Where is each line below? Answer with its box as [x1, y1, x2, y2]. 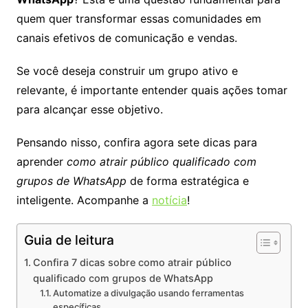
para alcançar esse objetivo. [16, 102, 163, 117]
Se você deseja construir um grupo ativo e [16, 64, 238, 78]
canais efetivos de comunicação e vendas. [16, 31, 237, 45]
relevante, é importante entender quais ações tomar [16, 83, 287, 98]
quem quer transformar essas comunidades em [16, 12, 261, 26]
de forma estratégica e [126, 174, 249, 188]
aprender [16, 155, 67, 169]
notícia [151, 193, 187, 208]
